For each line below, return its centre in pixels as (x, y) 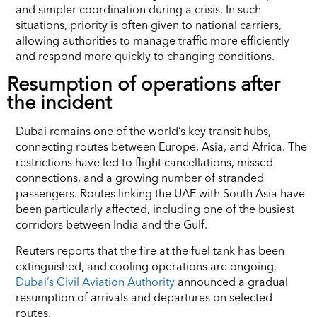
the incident (59, 102)
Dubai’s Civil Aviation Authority (95, 281)
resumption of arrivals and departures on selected (144, 297)
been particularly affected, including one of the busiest (155, 208)
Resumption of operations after (144, 83)
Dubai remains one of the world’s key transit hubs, (143, 131)
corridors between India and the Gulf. (111, 224)
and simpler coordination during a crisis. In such (138, 9)
